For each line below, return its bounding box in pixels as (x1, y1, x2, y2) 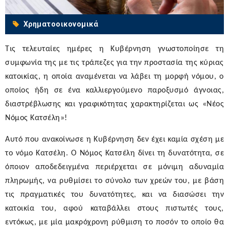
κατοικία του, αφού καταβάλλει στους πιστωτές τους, (5, 204, 224, 213)
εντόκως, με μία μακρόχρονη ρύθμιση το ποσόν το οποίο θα (5, 218, 224, 227)
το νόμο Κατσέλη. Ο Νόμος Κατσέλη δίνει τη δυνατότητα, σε (5, 149, 224, 158)
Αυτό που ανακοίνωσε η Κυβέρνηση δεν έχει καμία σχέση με (5, 135, 224, 144)
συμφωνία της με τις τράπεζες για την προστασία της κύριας (5, 59, 224, 67)
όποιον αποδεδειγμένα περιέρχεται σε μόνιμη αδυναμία (5, 163, 224, 172)
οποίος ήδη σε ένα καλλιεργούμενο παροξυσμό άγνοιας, (5, 86, 224, 95)
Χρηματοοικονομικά (23, 20, 98, 29)
